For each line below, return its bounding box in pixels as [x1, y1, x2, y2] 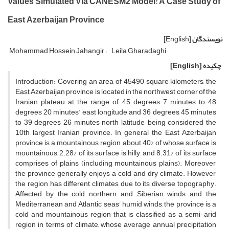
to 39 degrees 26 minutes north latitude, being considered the [15, 116, 216, 130]
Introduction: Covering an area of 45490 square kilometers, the [15, 75, 216, 89]
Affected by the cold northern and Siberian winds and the [15, 187, 216, 201]
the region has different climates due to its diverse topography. [15, 177, 216, 191]
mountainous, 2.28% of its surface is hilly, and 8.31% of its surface [15, 146, 216, 161]
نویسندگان [192, 32, 222, 46]
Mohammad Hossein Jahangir [9, 43, 105, 58]
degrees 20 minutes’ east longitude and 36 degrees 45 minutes [15, 105, 216, 120]
